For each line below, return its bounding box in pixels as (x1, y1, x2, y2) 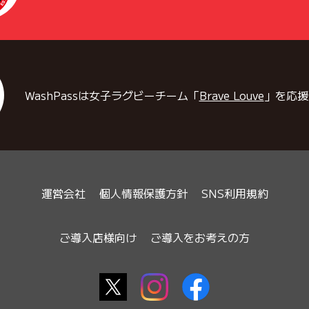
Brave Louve (199, 87, 264, 104)
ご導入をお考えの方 (150, 229, 250, 246)
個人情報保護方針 (99, 185, 188, 202)
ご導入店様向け (59, 229, 137, 246)
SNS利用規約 (201, 185, 268, 202)
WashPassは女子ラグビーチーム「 (24, 87, 199, 104)
